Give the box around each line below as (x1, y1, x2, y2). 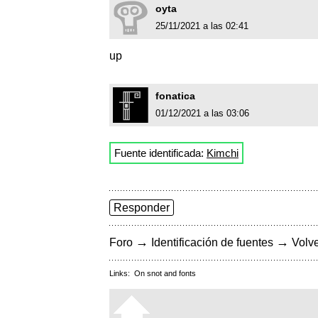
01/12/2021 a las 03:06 (155, 107, 249, 119)
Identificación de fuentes (151, 236, 273, 248)
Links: (109, 268, 134, 278)
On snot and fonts (134, 268, 196, 278)
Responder (114, 201, 170, 214)
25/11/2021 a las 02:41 (155, 20, 248, 31)
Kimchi (207, 146, 238, 159)
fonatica (155, 89, 195, 102)
